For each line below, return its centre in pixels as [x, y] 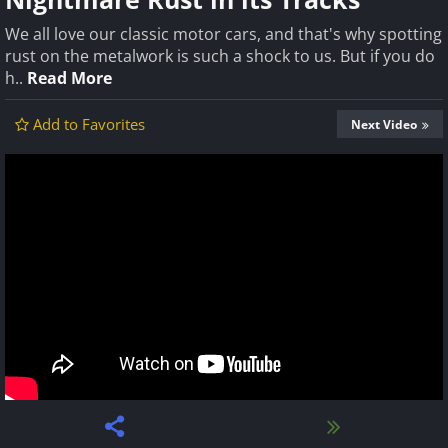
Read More [69, 78]
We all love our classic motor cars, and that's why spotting [223, 34]
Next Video [384, 124]
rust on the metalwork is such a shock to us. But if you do [220, 56]
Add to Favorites [89, 124]
